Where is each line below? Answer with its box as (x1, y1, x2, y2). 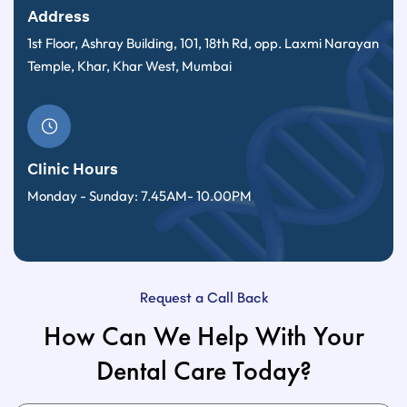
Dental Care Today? (95, 353, 312, 389)
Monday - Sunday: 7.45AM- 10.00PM (27, 187, 252, 205)
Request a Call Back (139, 289, 268, 307)
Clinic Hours (27, 159, 118, 179)
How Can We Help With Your (43, 319, 364, 354)
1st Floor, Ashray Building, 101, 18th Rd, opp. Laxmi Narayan (27, 35, 379, 53)
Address (27, 6, 90, 26)
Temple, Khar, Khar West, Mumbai (27, 57, 232, 75)
